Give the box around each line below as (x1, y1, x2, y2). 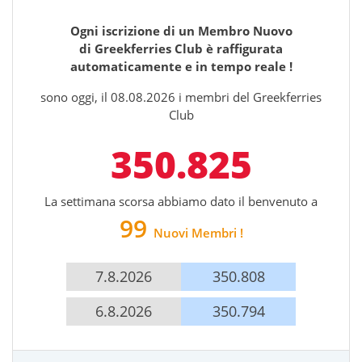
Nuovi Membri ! (153, 224, 243, 241)
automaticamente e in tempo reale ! (69, 57, 293, 74)
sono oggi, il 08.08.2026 (40, 88, 179, 105)
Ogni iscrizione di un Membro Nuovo (69, 22, 293, 39)
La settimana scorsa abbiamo (44, 192, 210, 209)
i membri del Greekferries (179, 88, 322, 105)
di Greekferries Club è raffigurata (79, 40, 283, 57)
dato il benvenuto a (210, 192, 318, 209)
